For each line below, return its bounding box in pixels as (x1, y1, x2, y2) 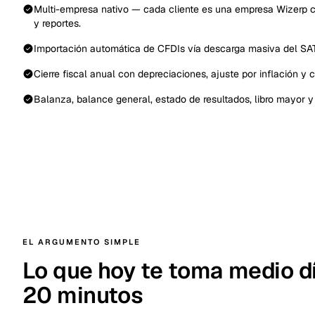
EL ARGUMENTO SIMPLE (22, 237, 141, 247)
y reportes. (34, 17, 81, 30)
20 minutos (22, 281, 143, 309)
